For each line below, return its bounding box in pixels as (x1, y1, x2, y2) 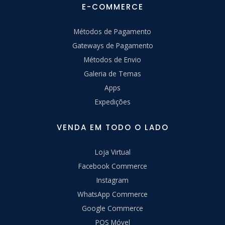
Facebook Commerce (78, 161, 147, 171)
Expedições (94, 96, 131, 106)
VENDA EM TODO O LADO (56, 122, 169, 133)
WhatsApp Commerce (77, 189, 148, 199)
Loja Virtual (94, 147, 131, 157)
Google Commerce (82, 203, 143, 213)
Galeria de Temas (84, 68, 141, 78)
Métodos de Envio (84, 54, 141, 64)
